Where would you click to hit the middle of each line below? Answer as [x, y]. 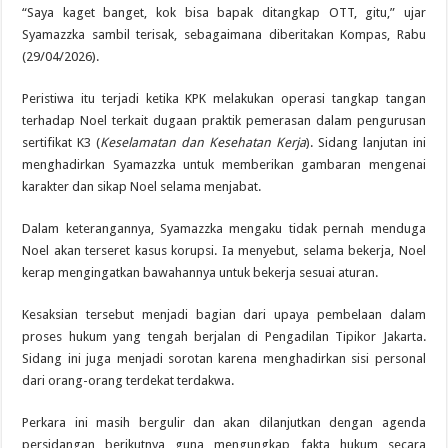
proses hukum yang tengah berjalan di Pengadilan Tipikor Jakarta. [224, 336]
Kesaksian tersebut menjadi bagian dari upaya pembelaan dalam [224, 314]
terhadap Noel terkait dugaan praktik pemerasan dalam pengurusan [224, 120]
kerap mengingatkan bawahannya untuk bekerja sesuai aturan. [200, 272]
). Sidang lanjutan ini [365, 142]
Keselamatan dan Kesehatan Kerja [203, 142]
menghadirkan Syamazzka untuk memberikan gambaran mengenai [224, 164]
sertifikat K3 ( [61, 142]
